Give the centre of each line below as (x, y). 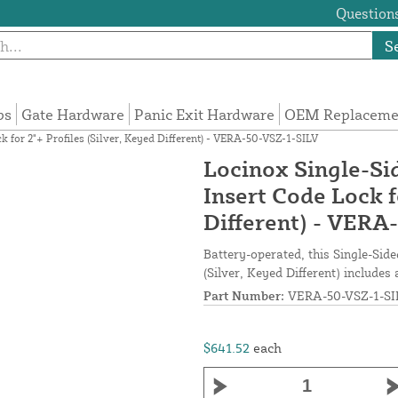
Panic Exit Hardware (205, 115)
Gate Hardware (73, 115)
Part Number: (244, 296)
